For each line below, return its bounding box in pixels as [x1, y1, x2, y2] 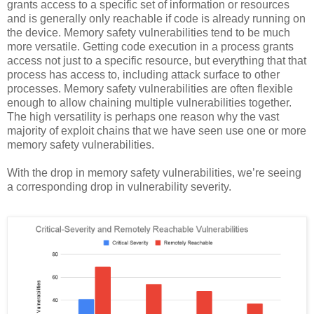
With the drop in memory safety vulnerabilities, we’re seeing [7, 166, 301, 179]
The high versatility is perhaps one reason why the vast [7, 110, 279, 123]
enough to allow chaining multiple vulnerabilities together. [7, 96, 292, 109]
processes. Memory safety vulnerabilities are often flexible [7, 82, 293, 95]
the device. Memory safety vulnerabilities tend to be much [7, 26, 290, 39]
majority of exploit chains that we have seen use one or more [7, 124, 306, 137]
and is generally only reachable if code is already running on [7, 12, 306, 25]
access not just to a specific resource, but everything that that [7, 54, 306, 67]
